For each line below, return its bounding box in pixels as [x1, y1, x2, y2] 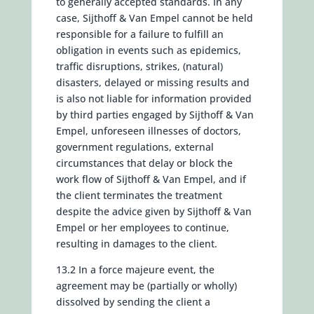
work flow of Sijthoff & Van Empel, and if [55, 172, 246, 186]
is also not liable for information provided [55, 92, 252, 105]
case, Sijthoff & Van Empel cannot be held [55, 11, 253, 25]
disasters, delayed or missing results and [55, 76, 250, 89]
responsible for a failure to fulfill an [55, 27, 224, 41]
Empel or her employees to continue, [55, 221, 229, 234]
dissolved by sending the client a [55, 295, 210, 308]
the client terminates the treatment [55, 189, 222, 202]
